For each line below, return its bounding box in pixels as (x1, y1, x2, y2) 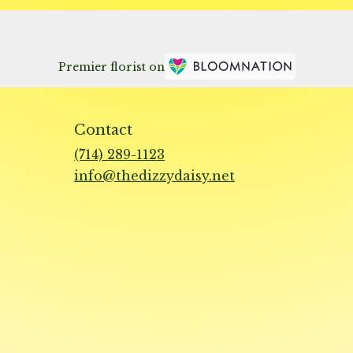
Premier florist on (58, 60, 165, 75)
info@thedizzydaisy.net (74, 167, 235, 184)
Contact (74, 121, 132, 139)
